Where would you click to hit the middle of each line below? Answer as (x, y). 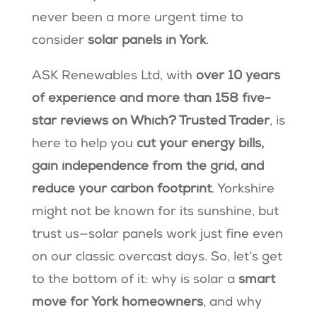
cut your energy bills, (200, 144)
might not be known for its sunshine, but (155, 212)
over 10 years (238, 76)
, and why (232, 302)
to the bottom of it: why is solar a (135, 280)
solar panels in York (146, 41)
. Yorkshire (243, 189)
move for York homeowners (117, 302)
